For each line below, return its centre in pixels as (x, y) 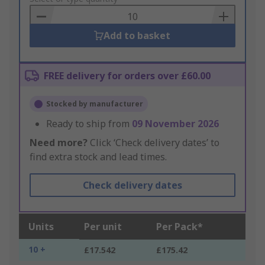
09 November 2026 (175, 124)
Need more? (59, 143)
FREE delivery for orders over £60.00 (127, 76)
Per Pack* (180, 227)
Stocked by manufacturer (95, 104)
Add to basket (137, 36)
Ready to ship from (89, 124)
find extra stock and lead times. (98, 157)
